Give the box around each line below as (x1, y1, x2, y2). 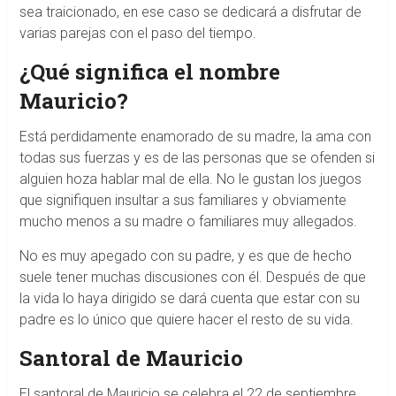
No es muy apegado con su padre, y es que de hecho (19, 247, 352, 264)
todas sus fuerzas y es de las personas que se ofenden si (19, 148, 375, 166)
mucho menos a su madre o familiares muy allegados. (19, 212, 357, 230)
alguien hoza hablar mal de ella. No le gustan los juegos (19, 170, 362, 187)
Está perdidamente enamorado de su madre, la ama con (19, 127, 371, 145)
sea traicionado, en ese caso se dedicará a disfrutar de (19, 3, 362, 20)
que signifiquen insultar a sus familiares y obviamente (19, 191, 346, 209)
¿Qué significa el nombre (19, 57, 280, 86)
